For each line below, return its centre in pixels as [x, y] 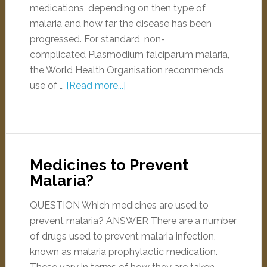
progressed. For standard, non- [97, 39]
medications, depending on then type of [117, 8]
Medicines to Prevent [109, 165]
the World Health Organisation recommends [127, 70]
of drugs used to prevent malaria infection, [122, 236]
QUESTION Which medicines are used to [119, 205]
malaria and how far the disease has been [120, 24]
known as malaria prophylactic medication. [123, 252]
